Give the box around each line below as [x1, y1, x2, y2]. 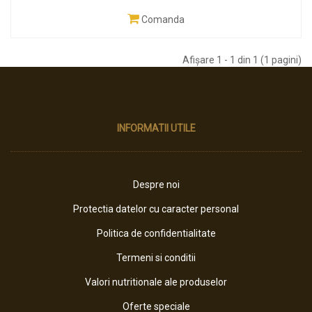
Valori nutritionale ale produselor [85, 276, 227, 288]
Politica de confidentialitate [96, 228, 216, 239]
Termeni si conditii [116, 252, 196, 263]
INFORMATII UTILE [116, 123, 196, 134]
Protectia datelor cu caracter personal [73, 203, 239, 214]
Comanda [141, 14, 185, 25]
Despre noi [132, 179, 180, 190]
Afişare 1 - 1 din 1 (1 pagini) [182, 54, 302, 65]
